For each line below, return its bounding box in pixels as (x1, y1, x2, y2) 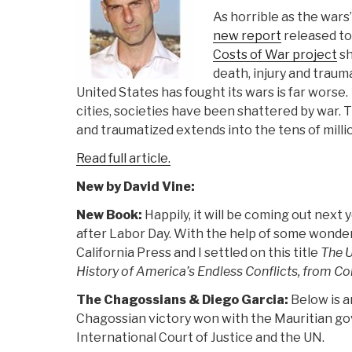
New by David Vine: (76, 179, 195, 195)
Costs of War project (213, 47, 337, 63)
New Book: (76, 207, 145, 223)
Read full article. (76, 151, 170, 167)
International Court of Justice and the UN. (76, 330, 324, 346)
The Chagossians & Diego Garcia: (76, 292, 291, 308)
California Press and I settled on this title (76, 245, 321, 261)
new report (213, 28, 281, 44)
